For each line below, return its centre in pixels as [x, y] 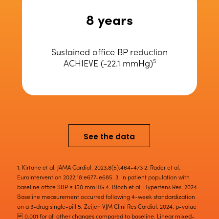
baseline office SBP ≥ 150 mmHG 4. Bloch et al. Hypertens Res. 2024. [108, 187]
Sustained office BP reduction [109, 52]
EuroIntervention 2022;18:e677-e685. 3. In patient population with [103, 177]
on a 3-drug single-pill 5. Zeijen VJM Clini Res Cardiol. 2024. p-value [107, 206]
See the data [109, 137]
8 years [109, 19]
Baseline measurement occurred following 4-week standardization [106, 197]
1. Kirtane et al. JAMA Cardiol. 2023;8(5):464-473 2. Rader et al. [99, 167]
